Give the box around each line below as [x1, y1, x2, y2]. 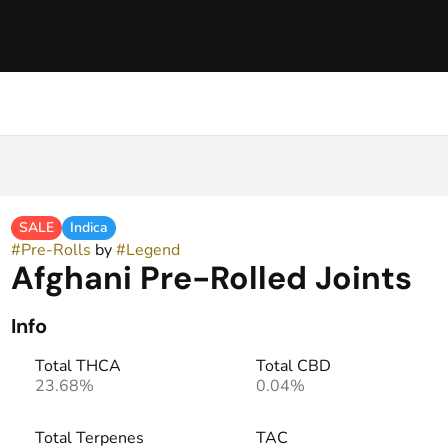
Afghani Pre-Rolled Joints [10, 257, 412, 299]
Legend [125, 239, 180, 261]
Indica [69, 218, 108, 237]
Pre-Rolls [20, 239, 91, 261]
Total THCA [34, 355, 121, 377]
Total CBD [255, 355, 331, 377]
